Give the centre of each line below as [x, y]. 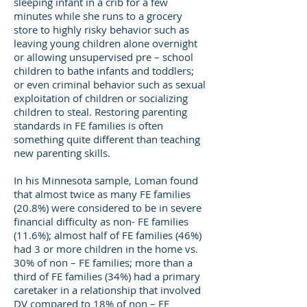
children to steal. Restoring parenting [100, 112]
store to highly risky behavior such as [101, 29]
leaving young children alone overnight [106, 43]
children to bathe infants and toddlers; [104, 71]
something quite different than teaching [107, 139]
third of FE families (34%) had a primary [107, 276]
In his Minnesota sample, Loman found [106, 180]
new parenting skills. [62, 153]
